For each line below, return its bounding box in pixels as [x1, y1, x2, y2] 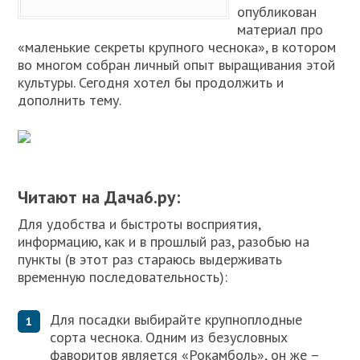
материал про [237, 20, 324, 39]
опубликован [237, 2, 317, 21]
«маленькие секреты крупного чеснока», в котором [18, 38, 337, 56]
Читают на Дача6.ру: [18, 186, 181, 208]
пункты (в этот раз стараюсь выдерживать [18, 250, 283, 268]
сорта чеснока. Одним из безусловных [50, 327, 288, 346]
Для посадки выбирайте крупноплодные [50, 309, 303, 329]
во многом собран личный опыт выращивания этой [18, 55, 336, 74]
